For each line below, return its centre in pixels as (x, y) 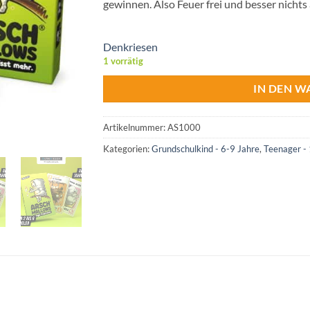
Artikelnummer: (135, 128)
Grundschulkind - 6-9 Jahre (206, 149)
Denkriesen (130, 46)
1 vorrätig (123, 61)
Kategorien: (127, 149)
